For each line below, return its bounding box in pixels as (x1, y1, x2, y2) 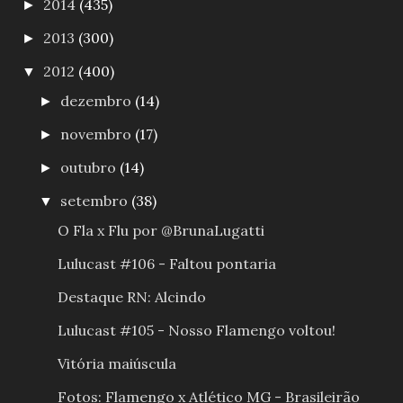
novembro (60, 125, 136, 144)
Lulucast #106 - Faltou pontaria (57, 255, 276, 273)
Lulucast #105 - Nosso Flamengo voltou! (57, 321, 336, 340)
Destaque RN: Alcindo (57, 288, 206, 307)
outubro (60, 158, 121, 177)
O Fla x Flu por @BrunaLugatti (57, 221, 264, 240)
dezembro (60, 92, 136, 111)
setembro (60, 192, 132, 210)
